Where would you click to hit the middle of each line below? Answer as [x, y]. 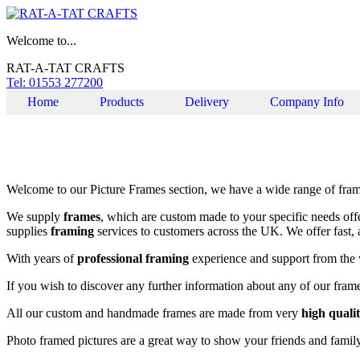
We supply [33, 216]
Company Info [307, 102]
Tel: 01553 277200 [55, 82]
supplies [29, 231]
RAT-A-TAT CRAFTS [65, 68]
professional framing [133, 258]
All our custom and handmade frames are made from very [154, 313]
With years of [42, 258]
